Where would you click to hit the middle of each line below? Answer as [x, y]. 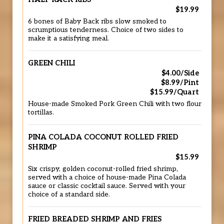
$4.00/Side [180, 73]
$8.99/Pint [180, 83]
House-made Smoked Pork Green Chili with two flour [115, 104]
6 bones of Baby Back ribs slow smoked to [97, 21]
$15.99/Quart [174, 92]
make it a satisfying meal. [68, 38]
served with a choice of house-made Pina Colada [107, 177]
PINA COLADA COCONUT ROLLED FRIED [103, 137]
